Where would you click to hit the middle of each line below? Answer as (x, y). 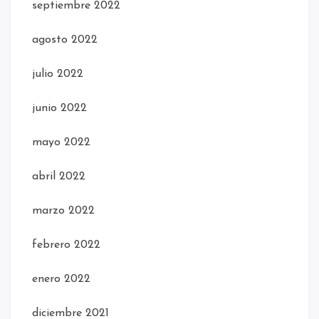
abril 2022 (59, 177)
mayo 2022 (61, 143)
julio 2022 (58, 74)
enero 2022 (61, 279)
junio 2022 (59, 109)
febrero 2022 (66, 245)
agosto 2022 (65, 40)
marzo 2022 (63, 211)
